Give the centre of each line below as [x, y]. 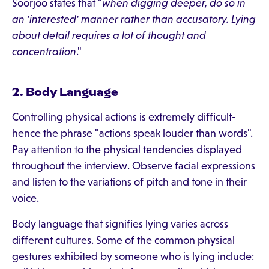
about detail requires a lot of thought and [109, 35]
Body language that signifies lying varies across [120, 224]
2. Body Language [65, 92]
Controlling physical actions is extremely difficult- [124, 117]
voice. [26, 198]
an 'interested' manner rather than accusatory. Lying [134, 19]
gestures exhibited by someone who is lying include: [133, 256]
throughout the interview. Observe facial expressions [134, 166]
